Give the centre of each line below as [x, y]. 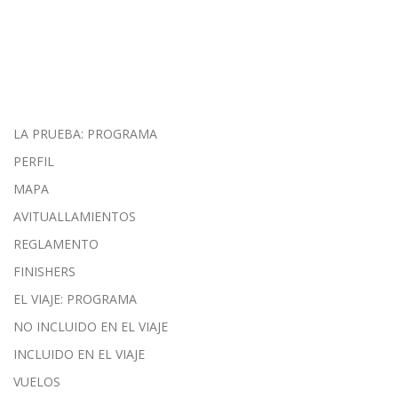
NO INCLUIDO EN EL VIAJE [91, 326]
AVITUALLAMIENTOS [75, 216]
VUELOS [37, 381]
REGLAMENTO [56, 243]
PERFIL [34, 161]
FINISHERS [44, 271]
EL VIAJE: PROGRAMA [75, 298]
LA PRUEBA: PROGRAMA [85, 133]
